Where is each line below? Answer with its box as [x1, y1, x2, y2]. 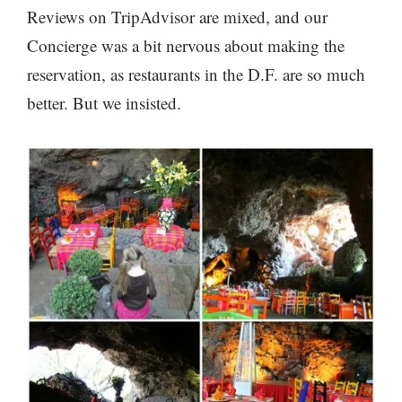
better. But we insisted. [27, 91, 181, 114]
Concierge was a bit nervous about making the [27, 33, 345, 57]
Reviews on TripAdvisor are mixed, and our [27, 4, 328, 28]
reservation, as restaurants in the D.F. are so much [27, 62, 365, 85]
